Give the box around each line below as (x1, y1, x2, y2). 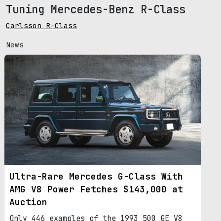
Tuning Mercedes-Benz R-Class (6, 1, 185, 17)
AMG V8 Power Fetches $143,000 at (9, 183, 183, 195)
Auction (9, 196, 47, 208)
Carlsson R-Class (6, 20, 77, 30)
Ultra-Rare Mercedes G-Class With (9, 170, 183, 182)
